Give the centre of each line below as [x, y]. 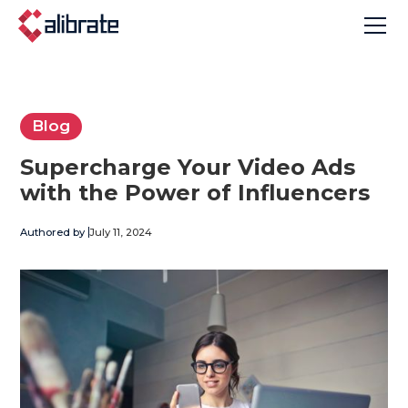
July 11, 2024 [121, 232]
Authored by [53, 232]
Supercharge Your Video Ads [188, 167]
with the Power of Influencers [195, 192]
